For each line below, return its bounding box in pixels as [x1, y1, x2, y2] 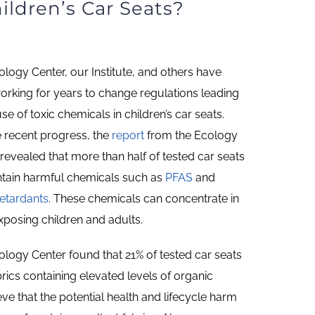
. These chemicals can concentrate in [49, 192, 240, 205]
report [112, 129, 145, 142]
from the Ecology [144, 129, 238, 142]
